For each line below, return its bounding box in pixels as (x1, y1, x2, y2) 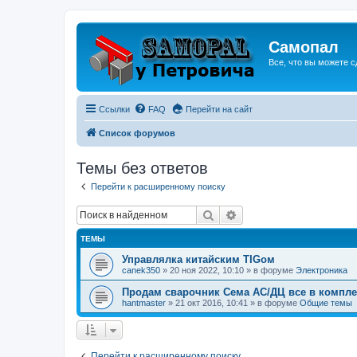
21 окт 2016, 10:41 (175, 297, 248, 308)
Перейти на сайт (186, 104, 253, 114)
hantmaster (122, 297, 166, 308)
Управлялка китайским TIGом (122, 253, 275, 265)
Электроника (296, 265, 347, 275)
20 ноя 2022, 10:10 (170, 265, 244, 275)
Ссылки (99, 104, 130, 114)
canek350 (122, 265, 160, 275)
